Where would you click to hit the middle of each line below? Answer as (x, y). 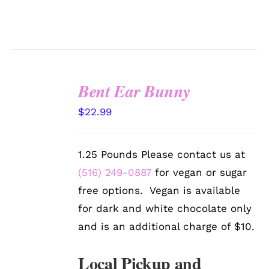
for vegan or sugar (199, 173)
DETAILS (39, 138)
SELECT (40, 101)
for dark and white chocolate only (165, 209)
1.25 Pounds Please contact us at (162, 155)
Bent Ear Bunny (134, 91)
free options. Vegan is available (159, 191)
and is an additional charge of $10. (167, 227)
